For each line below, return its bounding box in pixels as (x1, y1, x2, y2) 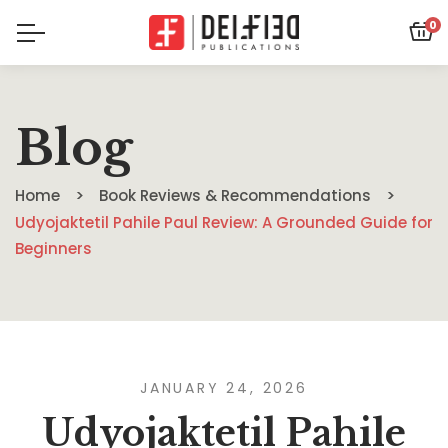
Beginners (15, 238, 92, 259)
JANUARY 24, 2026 (140, 378, 308, 398)
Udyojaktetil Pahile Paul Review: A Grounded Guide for (15, 212, 433, 233)
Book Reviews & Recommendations (99, 185, 371, 206)
